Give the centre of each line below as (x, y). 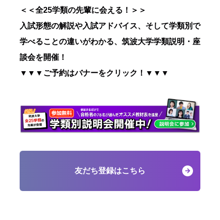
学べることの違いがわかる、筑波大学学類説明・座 (110, 41)
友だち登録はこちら (110, 170)
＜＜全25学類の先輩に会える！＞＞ (83, 10)
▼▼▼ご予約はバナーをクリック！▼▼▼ (94, 73)
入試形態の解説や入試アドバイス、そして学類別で (110, 26)
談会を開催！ (43, 57)
